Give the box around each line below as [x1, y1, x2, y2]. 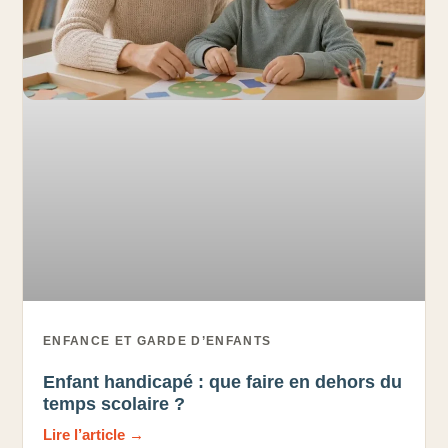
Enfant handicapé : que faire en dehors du [43, 371, 402, 392]
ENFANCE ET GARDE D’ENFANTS [43, 333, 272, 348]
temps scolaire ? [43, 393, 185, 414]
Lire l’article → [43, 426, 144, 443]
